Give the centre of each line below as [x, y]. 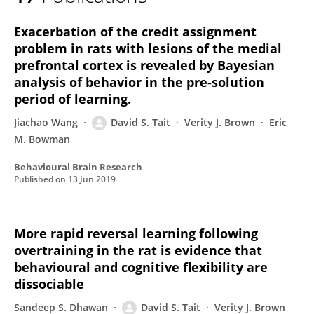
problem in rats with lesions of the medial [148, 48]
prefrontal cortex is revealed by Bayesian [144, 65]
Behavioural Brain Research [78, 167]
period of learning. [73, 99]
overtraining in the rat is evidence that [138, 250]
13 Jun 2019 [92, 179]
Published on [41, 179]
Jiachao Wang [46, 122]
